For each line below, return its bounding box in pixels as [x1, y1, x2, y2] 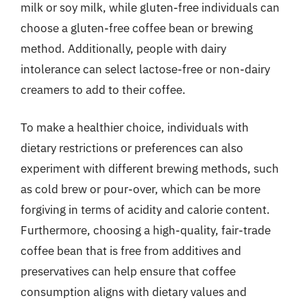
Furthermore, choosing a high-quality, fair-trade [21, 223, 271, 238]
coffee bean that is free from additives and [21, 243, 241, 258]
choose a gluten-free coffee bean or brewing [21, 20, 253, 36]
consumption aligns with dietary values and [21, 284, 247, 299]
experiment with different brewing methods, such [21, 161, 279, 176]
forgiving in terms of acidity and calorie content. [21, 202, 270, 217]
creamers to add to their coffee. [21, 82, 186, 97]
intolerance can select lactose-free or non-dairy [21, 61, 270, 77]
